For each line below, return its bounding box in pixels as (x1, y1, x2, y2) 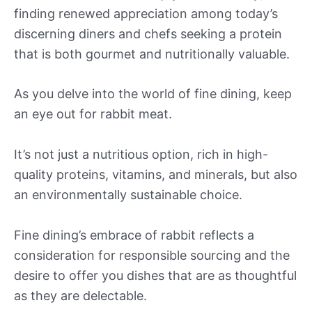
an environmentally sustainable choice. (14, 187, 242, 203)
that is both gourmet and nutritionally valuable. (14, 46, 290, 61)
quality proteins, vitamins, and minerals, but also (14, 167, 297, 182)
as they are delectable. (14, 288, 147, 304)
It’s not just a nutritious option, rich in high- (14, 147, 268, 162)
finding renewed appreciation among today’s (14, 6, 278, 21)
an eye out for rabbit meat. (14, 107, 172, 122)
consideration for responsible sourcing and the (14, 248, 290, 263)
